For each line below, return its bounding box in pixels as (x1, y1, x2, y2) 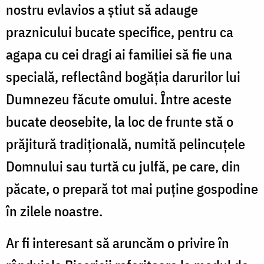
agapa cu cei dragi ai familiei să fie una (6, 44, 232, 64)
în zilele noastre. (6, 201, 103, 220)
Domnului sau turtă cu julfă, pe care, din (6, 156, 240, 176)
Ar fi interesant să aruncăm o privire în (6, 233, 229, 252)
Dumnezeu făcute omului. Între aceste (6, 89, 232, 108)
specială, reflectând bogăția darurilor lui (6, 67, 240, 86)
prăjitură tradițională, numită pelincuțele (6, 134, 245, 153)
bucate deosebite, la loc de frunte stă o (6, 111, 233, 131)
